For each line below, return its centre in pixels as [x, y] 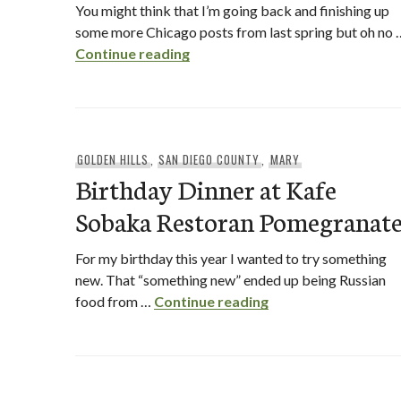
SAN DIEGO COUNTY [209, 159]
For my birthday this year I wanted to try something [231, 258]
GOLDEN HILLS [112, 159]
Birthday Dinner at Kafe [206, 188]
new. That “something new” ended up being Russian [230, 280]
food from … [115, 301]
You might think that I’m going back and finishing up [232, 10]
